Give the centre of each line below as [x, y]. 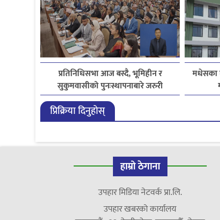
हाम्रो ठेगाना [140, 167]
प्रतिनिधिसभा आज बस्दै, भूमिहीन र [110, 74]
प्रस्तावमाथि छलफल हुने [110, 98]
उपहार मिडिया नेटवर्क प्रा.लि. [140, 193]
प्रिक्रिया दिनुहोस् [78, 111]
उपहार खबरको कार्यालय [140, 209]
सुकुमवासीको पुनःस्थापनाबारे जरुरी [110, 86]
